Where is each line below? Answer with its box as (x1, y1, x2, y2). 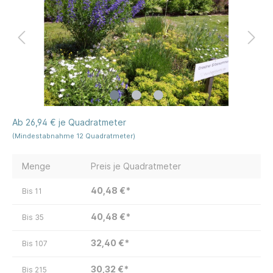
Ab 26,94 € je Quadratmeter (12, 117, 126, 128)
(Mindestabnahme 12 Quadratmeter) (12, 132, 135, 141)
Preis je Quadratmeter (91, 161, 181, 172)
